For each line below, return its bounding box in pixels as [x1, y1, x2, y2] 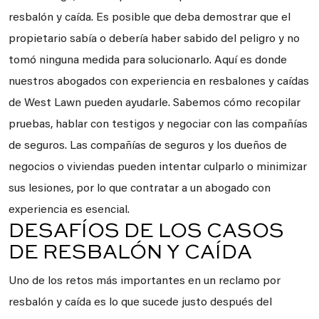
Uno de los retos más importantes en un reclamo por [9, 276, 281, 287]
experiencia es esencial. [9, 204, 130, 216]
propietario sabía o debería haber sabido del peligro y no [9, 33, 300, 45]
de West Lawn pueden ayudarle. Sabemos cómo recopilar [9, 98, 300, 109]
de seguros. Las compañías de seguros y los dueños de [9, 140, 287, 152]
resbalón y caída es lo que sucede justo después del [9, 297, 272, 308]
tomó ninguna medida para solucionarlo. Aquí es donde [9, 55, 287, 66]
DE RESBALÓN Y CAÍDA [9, 243, 252, 263]
